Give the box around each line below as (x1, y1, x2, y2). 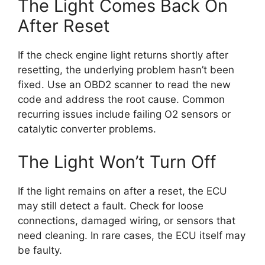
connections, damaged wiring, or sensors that (18, 214, 235, 227)
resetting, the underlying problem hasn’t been (18, 64, 234, 76)
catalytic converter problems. (18, 123, 156, 135)
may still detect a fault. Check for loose (18, 199, 203, 212)
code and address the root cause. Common (18, 93, 225, 106)
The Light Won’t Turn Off (18, 151, 216, 172)
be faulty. (18, 244, 62, 256)
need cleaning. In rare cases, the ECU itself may (18, 229, 245, 241)
